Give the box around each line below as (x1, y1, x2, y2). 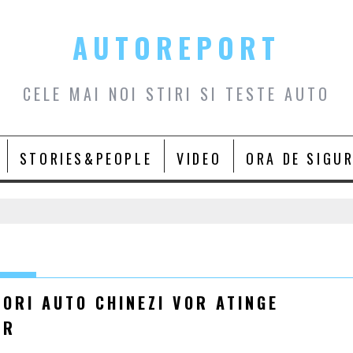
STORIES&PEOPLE (19, 148, 153, 169)
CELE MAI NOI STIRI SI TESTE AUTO (22, 82, 330, 106)
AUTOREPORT (72, 27, 281, 68)
